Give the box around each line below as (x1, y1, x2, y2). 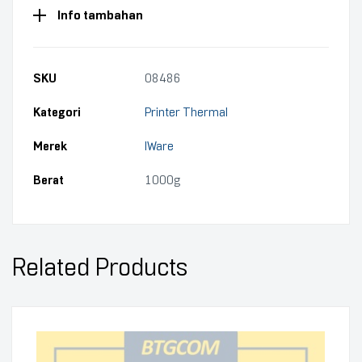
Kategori (33, 105, 81, 120)
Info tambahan (57, 7, 143, 23)
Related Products (12, 254, 187, 281)
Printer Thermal (145, 105, 228, 120)
